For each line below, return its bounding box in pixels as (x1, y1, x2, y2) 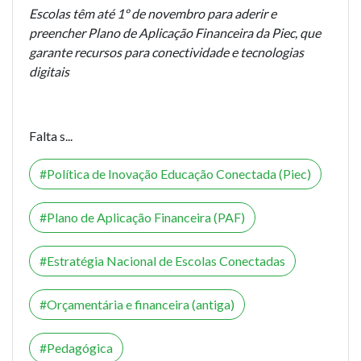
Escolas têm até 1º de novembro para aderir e (29, 5, 276, 21)
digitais (29, 63, 69, 79)
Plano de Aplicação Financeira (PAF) (47, 209, 245, 225)
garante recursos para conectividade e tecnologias (29, 44, 304, 60)
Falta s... (29, 127, 73, 143)
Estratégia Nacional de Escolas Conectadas (47, 252, 285, 268)
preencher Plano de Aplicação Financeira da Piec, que (29, 24, 321, 40)
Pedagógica (47, 339, 113, 355)
